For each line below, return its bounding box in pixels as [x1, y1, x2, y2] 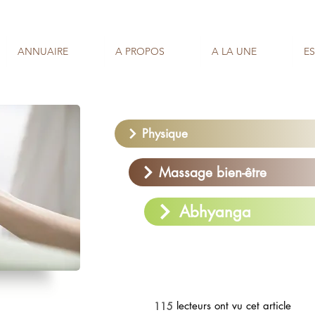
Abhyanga [179, 202, 251, 221]
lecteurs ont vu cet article [176, 299, 291, 312]
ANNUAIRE [18, 45, 68, 58]
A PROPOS [115, 45, 165, 58]
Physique [142, 126, 188, 141]
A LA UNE [212, 45, 257, 58]
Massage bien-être [159, 163, 266, 181]
